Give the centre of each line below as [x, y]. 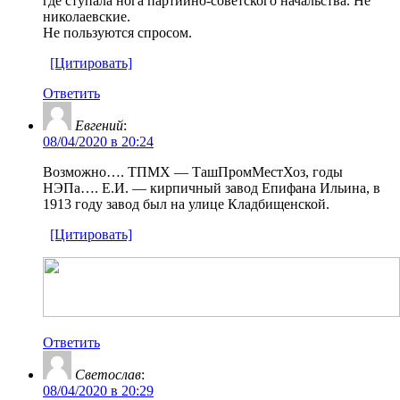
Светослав [108, 374]
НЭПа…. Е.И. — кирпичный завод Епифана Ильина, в [212, 187]
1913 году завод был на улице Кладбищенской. [186, 204]
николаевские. [87, 16]
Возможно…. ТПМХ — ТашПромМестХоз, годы [193, 171]
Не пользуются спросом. [117, 32]
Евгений [99, 125]
